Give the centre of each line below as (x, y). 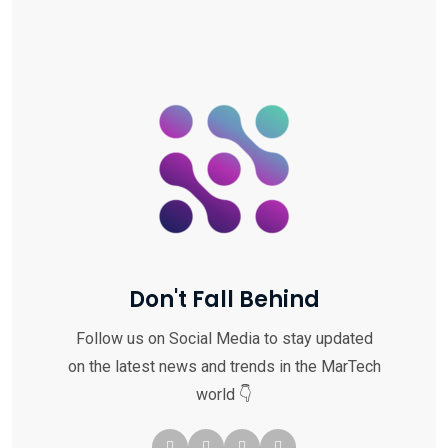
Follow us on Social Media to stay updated (224, 338)
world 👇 (224, 394)
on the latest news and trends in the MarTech (224, 366)
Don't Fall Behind (224, 299)
